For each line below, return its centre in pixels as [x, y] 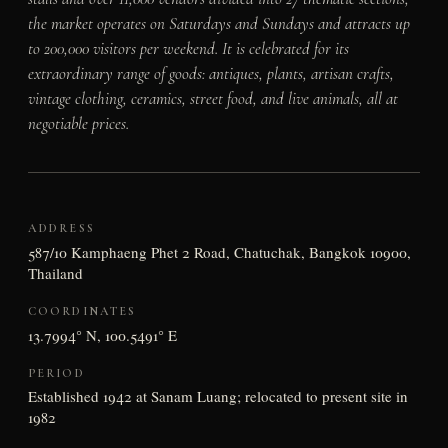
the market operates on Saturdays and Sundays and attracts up [218, 23]
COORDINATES [82, 310]
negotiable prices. [78, 123]
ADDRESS [61, 228]
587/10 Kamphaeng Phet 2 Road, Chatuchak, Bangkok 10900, [219, 252]
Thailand [55, 273]
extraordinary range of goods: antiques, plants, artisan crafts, [210, 73]
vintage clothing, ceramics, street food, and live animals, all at [212, 98]
